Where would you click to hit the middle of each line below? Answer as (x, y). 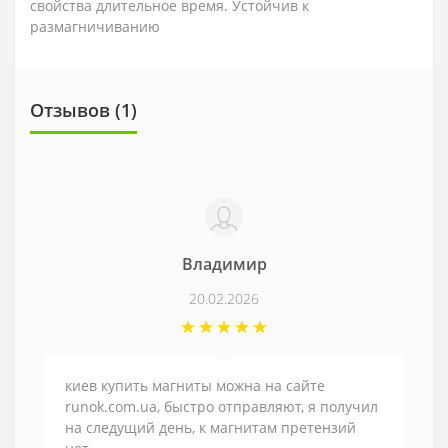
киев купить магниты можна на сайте (195, 385)
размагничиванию (95, 26)
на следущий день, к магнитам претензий (210, 427)
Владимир (224, 264)
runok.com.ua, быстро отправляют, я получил (221, 406)
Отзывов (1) (83, 110)
